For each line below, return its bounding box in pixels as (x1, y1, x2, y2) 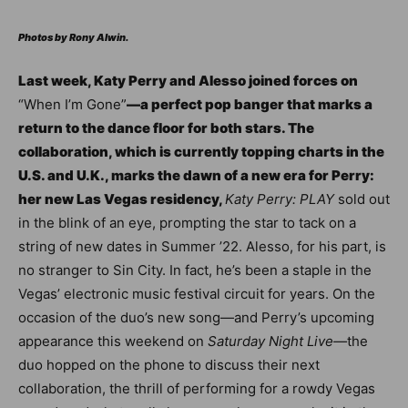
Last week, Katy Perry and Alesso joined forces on (18, 72, 358, 89)
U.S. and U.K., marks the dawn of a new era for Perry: (18, 167, 374, 184)
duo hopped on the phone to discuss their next (18, 356, 320, 373)
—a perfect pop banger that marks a (127, 96, 372, 113)
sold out (334, 190, 390, 208)
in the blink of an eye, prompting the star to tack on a (18, 214, 356, 231)
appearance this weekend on (18, 332, 208, 350)
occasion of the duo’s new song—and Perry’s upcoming (18, 309, 374, 326)
